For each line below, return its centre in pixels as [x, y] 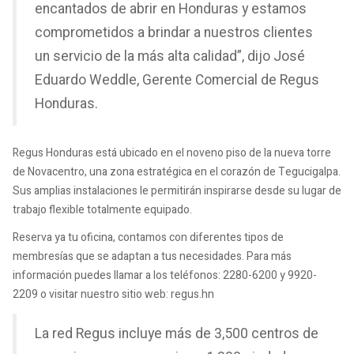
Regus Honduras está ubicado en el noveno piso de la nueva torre [172, 153]
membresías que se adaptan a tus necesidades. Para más [152, 257]
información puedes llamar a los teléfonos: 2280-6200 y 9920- [165, 276]
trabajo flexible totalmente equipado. [102, 209]
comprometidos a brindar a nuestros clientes [174, 33]
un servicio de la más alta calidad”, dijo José [170, 57]
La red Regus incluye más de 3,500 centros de [177, 334]
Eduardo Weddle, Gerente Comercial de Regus [177, 81]
